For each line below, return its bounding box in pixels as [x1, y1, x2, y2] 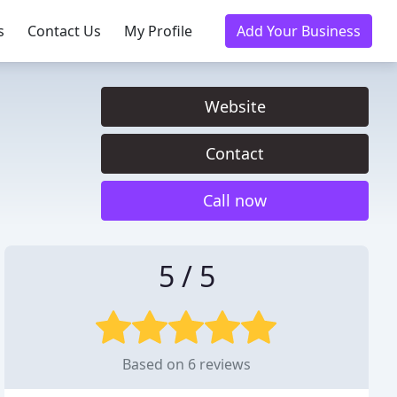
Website [204, 96, 266, 117]
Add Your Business [237, 21, 361, 41]
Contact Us [27, 21, 101, 41]
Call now [203, 190, 267, 211]
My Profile [124, 21, 192, 41]
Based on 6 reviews [122, 354, 252, 374]
